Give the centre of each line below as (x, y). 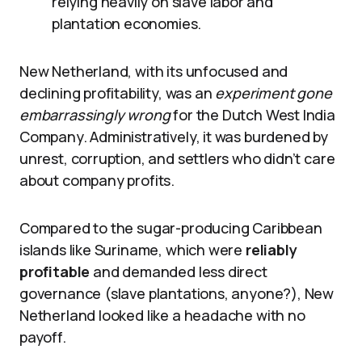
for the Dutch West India (253, 115)
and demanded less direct (179, 271)
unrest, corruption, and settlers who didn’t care (177, 158)
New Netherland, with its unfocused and (154, 71)
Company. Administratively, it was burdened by (174, 137)
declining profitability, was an (118, 93)
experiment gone (274, 93)
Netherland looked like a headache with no (162, 315)
